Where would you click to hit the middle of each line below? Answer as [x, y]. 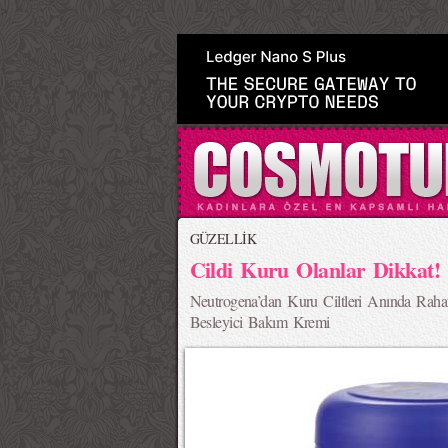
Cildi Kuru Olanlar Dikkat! [314, 269]
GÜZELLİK [223, 238]
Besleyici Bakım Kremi [259, 321]
